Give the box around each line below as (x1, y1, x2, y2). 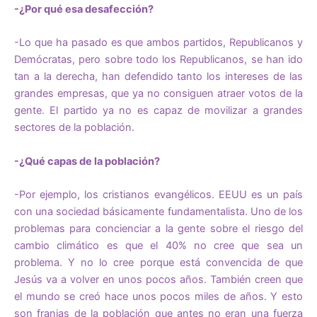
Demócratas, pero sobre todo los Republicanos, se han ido (14, 53, 303, 67)
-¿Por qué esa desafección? (14, 2, 154, 16)
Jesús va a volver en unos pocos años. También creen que (14, 273, 303, 287)
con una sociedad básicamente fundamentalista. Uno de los (14, 205, 303, 219)
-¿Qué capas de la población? (14, 154, 160, 168)
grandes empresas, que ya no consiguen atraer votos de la (14, 87, 303, 100)
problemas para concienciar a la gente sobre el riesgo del (14, 222, 303, 236)
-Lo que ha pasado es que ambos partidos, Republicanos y (14, 36, 303, 50)
